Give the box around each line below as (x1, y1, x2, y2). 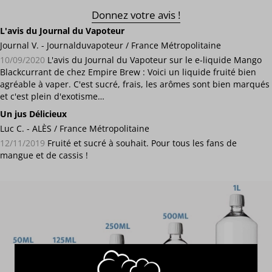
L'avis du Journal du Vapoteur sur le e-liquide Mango (45, 54, 262, 66)
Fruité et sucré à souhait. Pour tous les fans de (45, 137, 237, 149)
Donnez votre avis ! (92, 7, 180, 22)
